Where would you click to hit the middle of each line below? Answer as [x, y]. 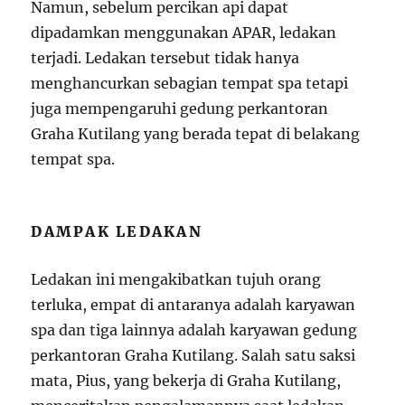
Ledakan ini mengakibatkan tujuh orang [176, 279]
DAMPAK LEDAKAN [117, 231]
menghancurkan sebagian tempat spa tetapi [190, 83]
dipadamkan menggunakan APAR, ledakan [184, 32]
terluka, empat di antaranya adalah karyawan [193, 304]
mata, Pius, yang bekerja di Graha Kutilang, [186, 380]
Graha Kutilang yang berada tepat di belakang [196, 133]
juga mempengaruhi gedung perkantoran [180, 108]
